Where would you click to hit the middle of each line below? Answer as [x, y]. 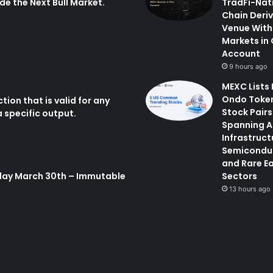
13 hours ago [250, 189]
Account [241, 53]
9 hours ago [248, 66]
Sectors [239, 176]
